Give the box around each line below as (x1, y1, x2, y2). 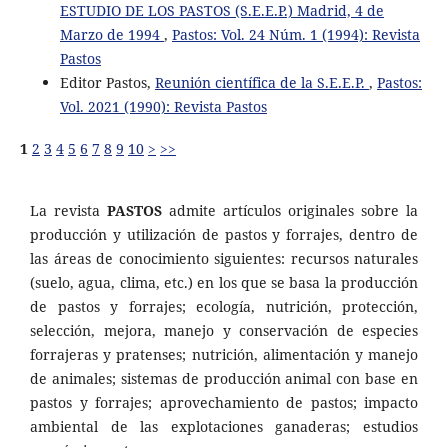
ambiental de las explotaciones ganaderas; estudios (30, 416, 418, 436)
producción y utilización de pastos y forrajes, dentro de (30, 224, 418, 244)
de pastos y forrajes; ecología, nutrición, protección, (30, 296, 418, 316)
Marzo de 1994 (59, 24, 164, 44)
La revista (30, 200, 107, 220)
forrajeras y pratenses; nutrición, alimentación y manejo (30, 344, 418, 364)
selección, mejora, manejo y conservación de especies (30, 320, 418, 340)
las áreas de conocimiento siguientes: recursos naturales (30, 248, 418, 268)
